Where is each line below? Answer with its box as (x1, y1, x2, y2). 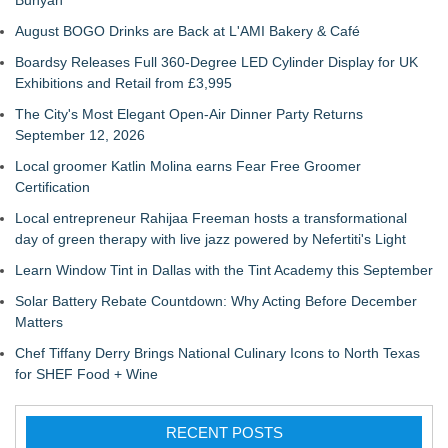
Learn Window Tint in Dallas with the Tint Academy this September (15, 262, 433, 278)
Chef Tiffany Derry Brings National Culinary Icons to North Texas (15, 345, 420, 361)
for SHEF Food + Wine (15, 366, 158, 382)
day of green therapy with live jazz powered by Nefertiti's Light (15, 231, 406, 247)
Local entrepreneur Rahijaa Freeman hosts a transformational (15, 210, 407, 226)
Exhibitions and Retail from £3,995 (15, 75, 232, 91)
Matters (15, 314, 63, 330)
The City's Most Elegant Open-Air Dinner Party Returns (15, 106, 363, 122)
